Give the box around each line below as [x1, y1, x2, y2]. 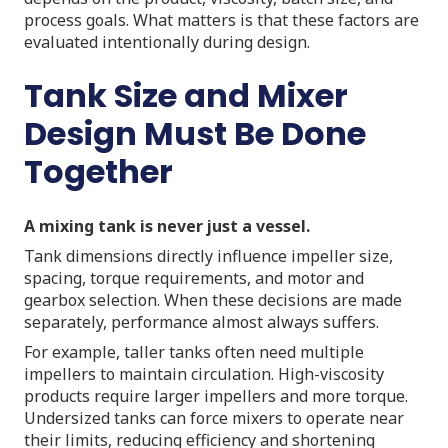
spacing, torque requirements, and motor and [24, 266, 364, 289]
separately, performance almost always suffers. [24, 310, 379, 333]
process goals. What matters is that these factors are [24, 8, 419, 31]
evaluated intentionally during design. [24, 30, 310, 53]
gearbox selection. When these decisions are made [24, 288, 402, 311]
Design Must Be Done [24, 110, 366, 156]
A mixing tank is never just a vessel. [24, 214, 310, 237]
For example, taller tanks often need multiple [24, 340, 364, 363]
